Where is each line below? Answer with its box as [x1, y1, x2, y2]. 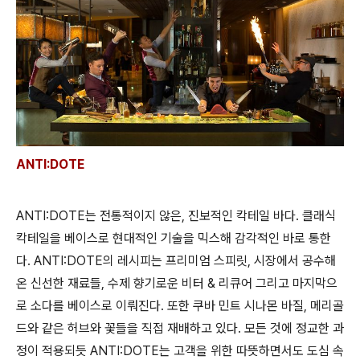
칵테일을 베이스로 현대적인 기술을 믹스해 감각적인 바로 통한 [16, 231, 331, 247]
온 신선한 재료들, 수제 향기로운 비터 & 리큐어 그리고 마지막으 [16, 276, 337, 292]
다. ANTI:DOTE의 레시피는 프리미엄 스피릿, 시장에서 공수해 [16, 253, 336, 269]
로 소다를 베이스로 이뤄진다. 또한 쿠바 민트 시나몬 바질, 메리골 [16, 298, 344, 314]
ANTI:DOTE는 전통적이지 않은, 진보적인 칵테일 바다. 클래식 [16, 208, 336, 224]
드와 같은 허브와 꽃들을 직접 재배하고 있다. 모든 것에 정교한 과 [16, 321, 344, 337]
